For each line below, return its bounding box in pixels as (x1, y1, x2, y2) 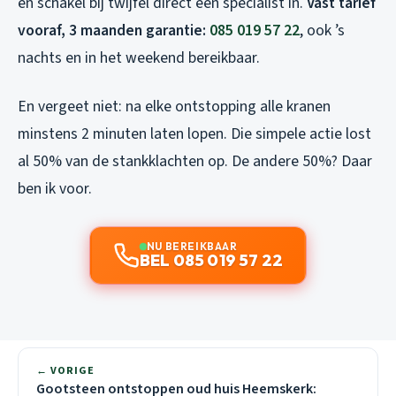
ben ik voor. (18, 178, 92, 201)
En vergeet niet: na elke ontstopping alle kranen (18, 95, 331, 118)
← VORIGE (36, 363, 95, 379)
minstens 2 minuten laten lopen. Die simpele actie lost (18, 123, 371, 146)
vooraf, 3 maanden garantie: (18, 19, 209, 42)
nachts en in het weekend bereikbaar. (18, 47, 260, 70)
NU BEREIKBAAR (146, 240, 238, 254)
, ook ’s (300, 19, 345, 42)
